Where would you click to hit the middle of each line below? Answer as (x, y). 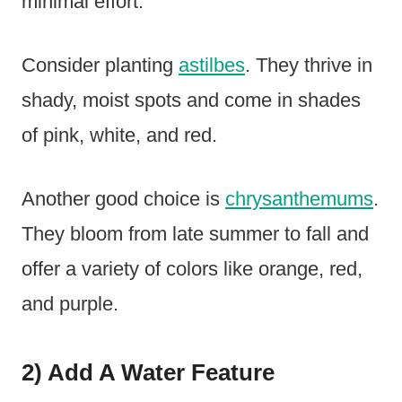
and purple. (70, 303)
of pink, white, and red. (119, 135)
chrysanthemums (299, 198)
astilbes (212, 65)
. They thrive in (309, 65)
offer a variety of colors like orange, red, (192, 268)
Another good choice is (123, 198)
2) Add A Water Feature (148, 372)
